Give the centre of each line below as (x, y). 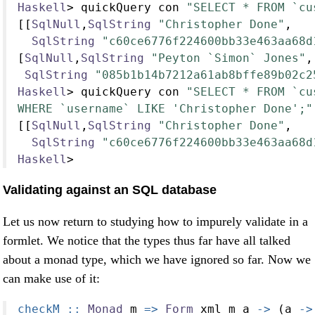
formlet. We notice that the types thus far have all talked (147, 241)
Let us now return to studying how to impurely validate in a (155, 222)
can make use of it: (51, 279)
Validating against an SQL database (110, 189)
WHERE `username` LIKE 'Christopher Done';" (165, 108)
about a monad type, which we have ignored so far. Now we (157, 260)
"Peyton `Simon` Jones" (229, 58)
